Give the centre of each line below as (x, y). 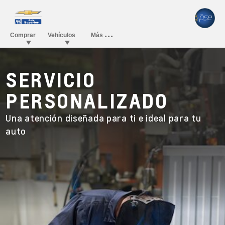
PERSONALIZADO (87, 100)
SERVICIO (51, 79)
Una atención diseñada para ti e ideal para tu (103, 118)
